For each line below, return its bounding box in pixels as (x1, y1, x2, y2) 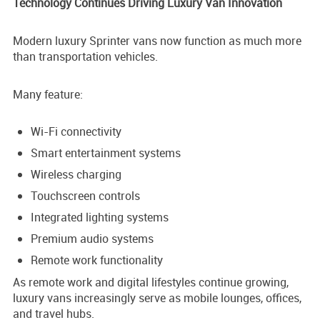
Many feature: (13, 86, 83, 103)
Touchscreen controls (31, 188, 140, 204)
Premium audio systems (31, 231, 154, 247)
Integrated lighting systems (31, 209, 169, 226)
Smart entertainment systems (31, 145, 181, 161)
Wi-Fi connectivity (31, 124, 121, 140)
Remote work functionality (31, 252, 163, 269)
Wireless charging (31, 166, 121, 183)
